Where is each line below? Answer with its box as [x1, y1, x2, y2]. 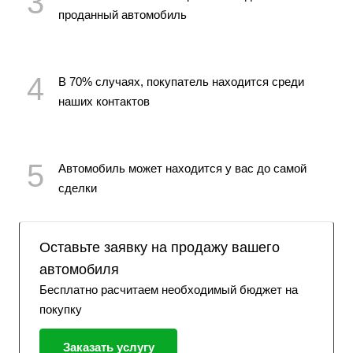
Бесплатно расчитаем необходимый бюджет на [39, 282, 298, 296]
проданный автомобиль [58, 7, 187, 21]
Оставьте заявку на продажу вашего [39, 239, 280, 255]
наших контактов [58, 94, 150, 108]
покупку [39, 302, 82, 316]
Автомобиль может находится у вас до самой [58, 161, 307, 175]
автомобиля [39, 261, 119, 277]
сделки [58, 180, 97, 195]
